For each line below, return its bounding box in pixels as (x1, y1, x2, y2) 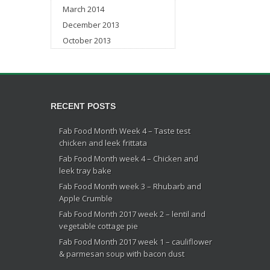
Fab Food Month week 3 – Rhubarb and (59, 181, 201, 192)
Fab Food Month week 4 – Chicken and (59, 153, 198, 164)
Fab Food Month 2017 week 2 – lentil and (59, 209, 206, 219)
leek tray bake (59, 165, 111, 176)
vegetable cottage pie (59, 221, 138, 231)
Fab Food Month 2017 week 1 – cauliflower (59, 236, 212, 247)
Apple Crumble (59, 193, 113, 204)
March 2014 (63, 4, 104, 14)
